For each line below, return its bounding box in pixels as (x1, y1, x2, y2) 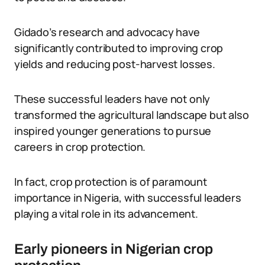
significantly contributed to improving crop (14, 41, 224, 55)
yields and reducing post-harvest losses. (14, 57, 215, 71)
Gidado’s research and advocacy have (14, 25, 200, 39)
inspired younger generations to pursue (14, 124, 212, 138)
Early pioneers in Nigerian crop (14, 241, 213, 257)
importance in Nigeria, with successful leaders (14, 190, 241, 205)
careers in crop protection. (14, 140, 146, 154)
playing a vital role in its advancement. (14, 206, 198, 221)
